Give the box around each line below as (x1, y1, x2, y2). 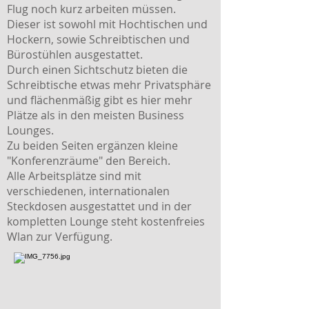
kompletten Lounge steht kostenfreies (7, 214, 205, 229)
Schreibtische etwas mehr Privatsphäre (7, 77, 211, 92)
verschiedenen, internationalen (7, 183, 170, 199)
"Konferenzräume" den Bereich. (7, 153, 170, 168)
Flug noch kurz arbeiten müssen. (7, 1, 176, 17)
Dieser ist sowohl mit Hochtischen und (7, 17, 208, 32)
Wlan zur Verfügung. (7, 229, 112, 244)
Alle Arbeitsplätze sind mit (7, 168, 141, 183)
